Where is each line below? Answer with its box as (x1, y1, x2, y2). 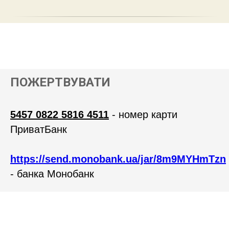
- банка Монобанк (10, 168, 94, 179)
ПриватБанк (10, 124, 67, 135)
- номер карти (109, 109, 177, 120)
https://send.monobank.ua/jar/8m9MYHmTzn (10, 153, 226, 165)
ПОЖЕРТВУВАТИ (10, 75, 110, 89)
